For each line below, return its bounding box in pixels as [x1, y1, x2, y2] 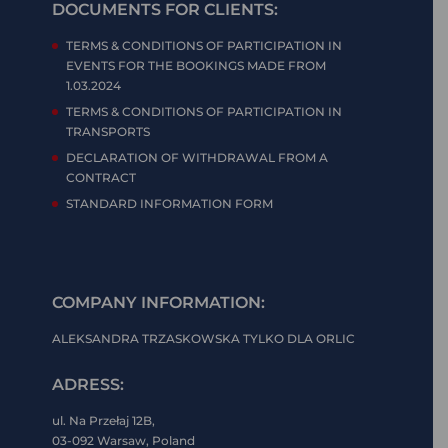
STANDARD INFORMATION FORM [66, 195, 273, 211]
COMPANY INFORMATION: [52, 292, 265, 312]
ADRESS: [52, 374, 124, 394]
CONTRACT [66, 169, 136, 185]
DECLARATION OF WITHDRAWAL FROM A [66, 149, 328, 165]
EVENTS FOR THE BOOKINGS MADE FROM [66, 57, 326, 73]
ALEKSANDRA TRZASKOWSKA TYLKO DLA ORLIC [52, 330, 355, 346]
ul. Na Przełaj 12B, [52, 412, 155, 428]
